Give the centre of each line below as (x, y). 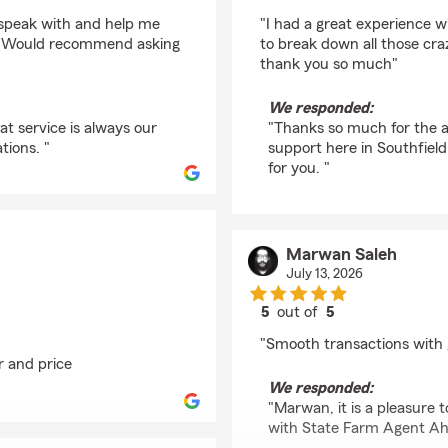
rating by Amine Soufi (371, 10)
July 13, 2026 (324, 274)
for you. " (299, 168)
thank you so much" (329, 64)
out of (300, 312)
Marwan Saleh (341, 254)
